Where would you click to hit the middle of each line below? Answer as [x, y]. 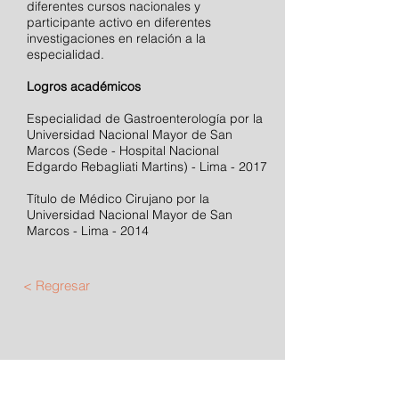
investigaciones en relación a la [116, 38]
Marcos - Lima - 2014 [88, 231]
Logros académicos [84, 86]
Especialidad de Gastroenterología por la [145, 118]
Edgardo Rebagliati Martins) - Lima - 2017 [147, 167]
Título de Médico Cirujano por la [118, 199]
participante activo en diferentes [119, 22]
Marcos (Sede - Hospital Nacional [123, 151]
